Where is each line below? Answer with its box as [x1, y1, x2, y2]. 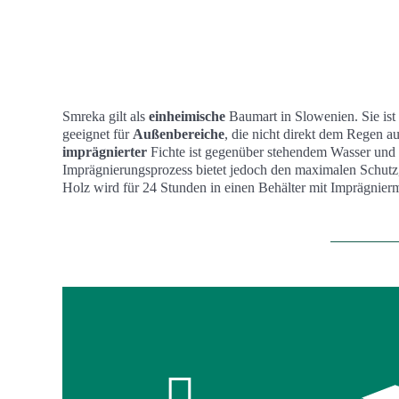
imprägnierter [62, 144, 147, 159]
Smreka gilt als [62, 109, 149, 124]
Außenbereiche [133, 126, 224, 142]
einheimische [149, 109, 225, 124]
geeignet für [62, 126, 133, 142]
